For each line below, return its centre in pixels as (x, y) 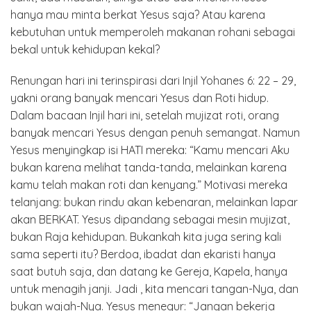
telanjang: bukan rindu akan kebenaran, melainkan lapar (154, 202)
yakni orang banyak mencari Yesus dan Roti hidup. (140, 98)
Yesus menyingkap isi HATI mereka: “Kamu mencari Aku (150, 150)
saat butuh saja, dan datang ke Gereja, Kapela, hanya (149, 271)
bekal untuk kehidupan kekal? (85, 49)
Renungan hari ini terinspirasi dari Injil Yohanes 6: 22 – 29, (153, 80)
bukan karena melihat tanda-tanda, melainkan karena (149, 167)
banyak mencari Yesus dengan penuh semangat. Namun (155, 132)
